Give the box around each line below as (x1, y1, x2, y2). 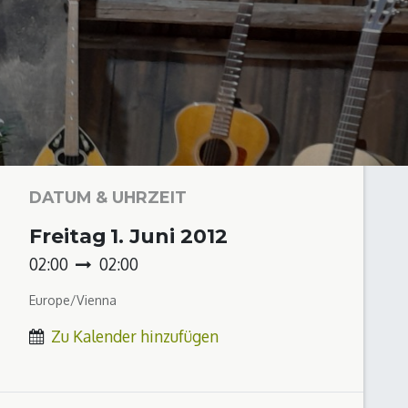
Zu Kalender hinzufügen (50, 326, 219, 347)
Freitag (28, 224, 107, 250)
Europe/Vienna (28, 292, 117, 309)
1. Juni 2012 (109, 224, 228, 250)
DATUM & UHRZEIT (28, 188, 187, 208)
